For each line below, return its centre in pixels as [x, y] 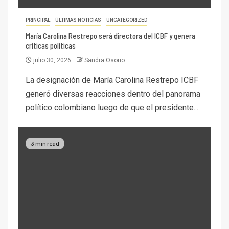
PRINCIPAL [38, 20]
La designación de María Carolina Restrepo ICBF [112, 80]
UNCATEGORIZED [127, 20]
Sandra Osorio [105, 61]
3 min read [45, 143]
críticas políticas [51, 46]
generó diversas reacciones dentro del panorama [113, 94]
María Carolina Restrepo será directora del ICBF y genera [110, 36]
